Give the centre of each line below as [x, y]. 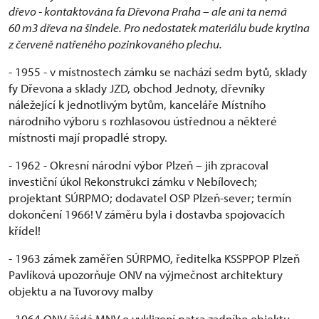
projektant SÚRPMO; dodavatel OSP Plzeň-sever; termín [150, 197]
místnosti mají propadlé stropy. [88, 137]
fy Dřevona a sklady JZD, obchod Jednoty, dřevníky [137, 88]
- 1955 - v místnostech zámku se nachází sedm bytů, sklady [158, 71]
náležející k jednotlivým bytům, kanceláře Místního [137, 104]
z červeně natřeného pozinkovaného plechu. [115, 43]
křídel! [25, 230]
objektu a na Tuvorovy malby [81, 291]
